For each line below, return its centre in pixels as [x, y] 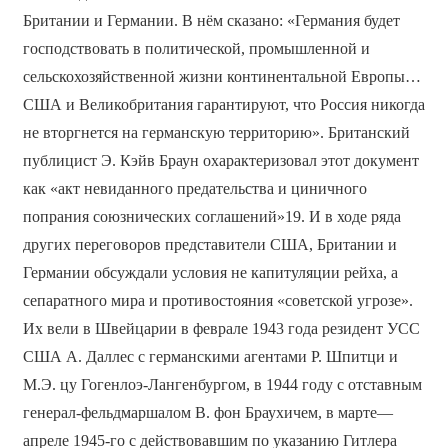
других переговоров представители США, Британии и [209, 244]
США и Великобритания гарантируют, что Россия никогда [223, 104]
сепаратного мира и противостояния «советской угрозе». [217, 300]
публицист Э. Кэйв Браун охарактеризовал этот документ [220, 160]
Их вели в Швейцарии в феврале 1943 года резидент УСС [221, 328]
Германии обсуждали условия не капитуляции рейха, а [210, 272]
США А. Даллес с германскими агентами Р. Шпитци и [210, 356]
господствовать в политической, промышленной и [196, 48]
